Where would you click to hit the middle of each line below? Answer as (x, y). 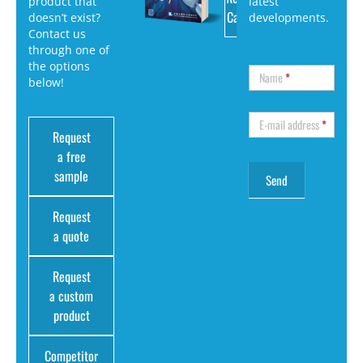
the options (59, 66)
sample (71, 175)
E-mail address (290, 124)
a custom (71, 295)
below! (46, 82)
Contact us (57, 33)
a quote (71, 235)
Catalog (245, 17)
